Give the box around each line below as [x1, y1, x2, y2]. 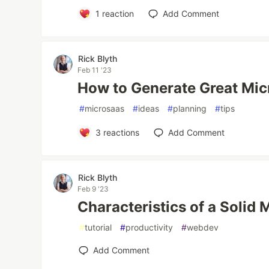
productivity [125, 222, 174, 232]
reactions [100, 127, 139, 138]
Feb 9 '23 [77, 184, 109, 193]
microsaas [85, 103, 125, 113]
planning [173, 103, 207, 113]
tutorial [85, 222, 112, 232]
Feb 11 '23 [77, 65, 112, 74]
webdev [187, 222, 219, 232]
